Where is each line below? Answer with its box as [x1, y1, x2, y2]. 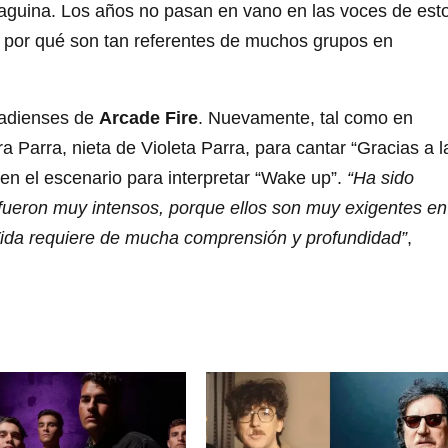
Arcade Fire [99, 108, 198, 129]
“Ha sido [347, 168, 414, 189]
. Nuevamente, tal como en [198, 108, 413, 129]
